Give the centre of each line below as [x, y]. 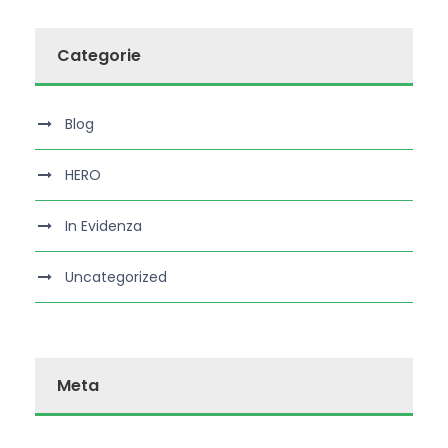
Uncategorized [116, 277]
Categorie [99, 56]
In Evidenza [103, 226]
